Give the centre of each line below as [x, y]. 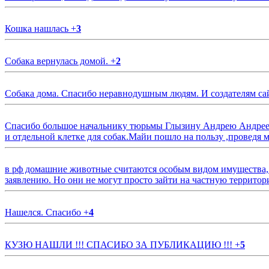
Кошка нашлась [38, 29]
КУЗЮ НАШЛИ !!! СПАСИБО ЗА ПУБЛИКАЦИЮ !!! [120, 245]
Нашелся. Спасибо [44, 213]
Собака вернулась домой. [58, 61]
